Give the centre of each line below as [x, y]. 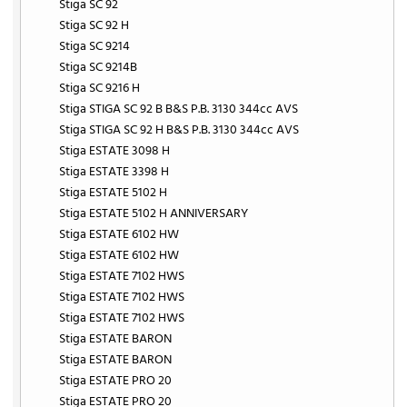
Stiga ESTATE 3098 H [115, 151]
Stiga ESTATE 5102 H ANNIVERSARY [154, 213]
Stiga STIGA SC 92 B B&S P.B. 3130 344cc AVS [179, 109]
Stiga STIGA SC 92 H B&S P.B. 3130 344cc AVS [179, 130]
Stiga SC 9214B [99, 67]
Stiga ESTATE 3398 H [114, 172]
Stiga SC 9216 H [100, 88]
